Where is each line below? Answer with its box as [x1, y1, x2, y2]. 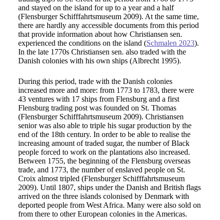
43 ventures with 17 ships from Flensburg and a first [18, 95, 179, 103]
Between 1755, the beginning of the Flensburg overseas [18, 157, 191, 165]
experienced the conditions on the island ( [18, 39, 146, 47]
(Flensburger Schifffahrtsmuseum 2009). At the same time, [18, 12, 199, 21]
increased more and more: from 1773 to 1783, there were [18, 86, 194, 94]
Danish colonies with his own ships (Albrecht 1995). [18, 56, 181, 65]
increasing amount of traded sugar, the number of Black [18, 139, 190, 147]
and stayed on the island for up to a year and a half [18, 3, 174, 12]
